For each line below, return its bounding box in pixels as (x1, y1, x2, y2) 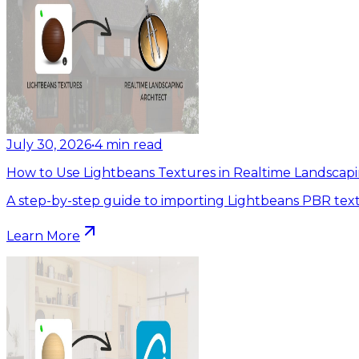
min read (106, 136, 163, 152)
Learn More (6, 228, 80, 244)
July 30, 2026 (6, 136, 91, 152)
